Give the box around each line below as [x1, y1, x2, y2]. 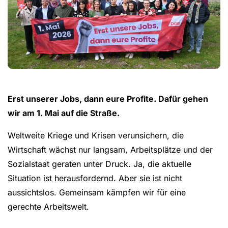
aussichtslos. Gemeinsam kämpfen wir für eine [8, 187, 186, 197]
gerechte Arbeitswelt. [8, 201, 89, 212]
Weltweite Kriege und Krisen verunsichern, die [8, 130, 184, 140]
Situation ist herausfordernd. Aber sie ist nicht [8, 173, 182, 183]
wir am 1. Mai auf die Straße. [8, 107, 122, 118]
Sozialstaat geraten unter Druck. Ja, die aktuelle [8, 158, 191, 169]
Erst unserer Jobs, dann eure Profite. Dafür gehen [8, 93, 208, 104]
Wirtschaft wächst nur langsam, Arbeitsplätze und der [8, 144, 213, 155]
